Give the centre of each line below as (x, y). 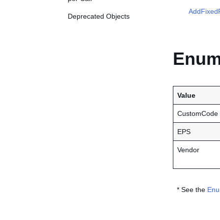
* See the (190, 190)
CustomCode (198, 113)
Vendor (188, 150)
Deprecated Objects (99, 16)
